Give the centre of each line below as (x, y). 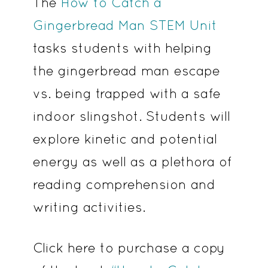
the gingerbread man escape (126, 71)
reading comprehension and (124, 185)
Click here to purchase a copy (129, 248)
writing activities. (89, 207)
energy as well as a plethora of (132, 162)
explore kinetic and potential (125, 139)
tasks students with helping (122, 48)
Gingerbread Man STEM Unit (125, 25)
